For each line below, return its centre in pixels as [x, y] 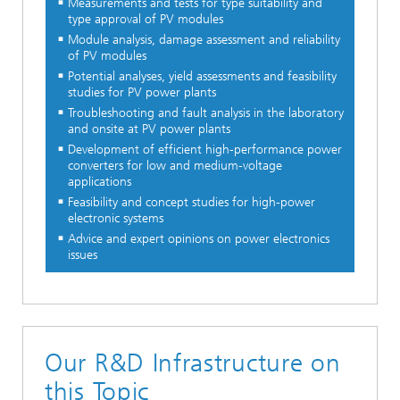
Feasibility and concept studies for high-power [191, 203]
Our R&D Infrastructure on [193, 362]
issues [82, 255]
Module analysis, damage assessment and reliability [204, 40]
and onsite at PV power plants [149, 129]
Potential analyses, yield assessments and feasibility [202, 77]
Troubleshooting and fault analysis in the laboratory [205, 113]
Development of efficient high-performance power [204, 150]
